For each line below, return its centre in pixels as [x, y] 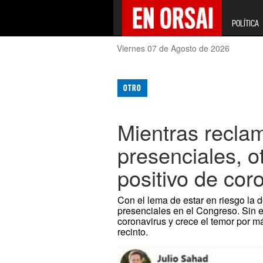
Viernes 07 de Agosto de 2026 [173, 48]
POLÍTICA [245, 23]
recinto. [133, 232]
